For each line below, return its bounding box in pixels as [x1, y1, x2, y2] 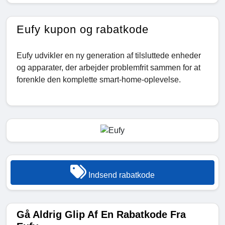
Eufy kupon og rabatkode [17, 23, 149, 36]
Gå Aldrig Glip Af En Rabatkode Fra [17, 209, 186, 220]
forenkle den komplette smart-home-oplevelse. [17, 75, 181, 84]
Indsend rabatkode [86, 171, 155, 180]
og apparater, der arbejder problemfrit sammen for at [17, 63, 200, 72]
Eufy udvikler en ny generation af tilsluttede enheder [17, 51, 201, 60]
